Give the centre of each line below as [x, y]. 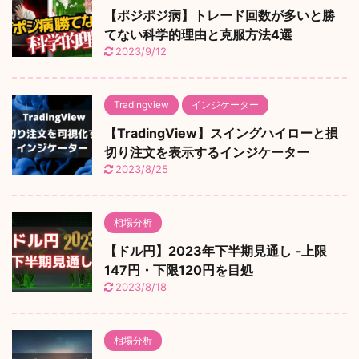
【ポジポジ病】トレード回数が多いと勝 [220, 16]
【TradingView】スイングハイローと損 [221, 133]
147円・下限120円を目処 [179, 270]
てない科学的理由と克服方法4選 [198, 35]
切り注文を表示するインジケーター [207, 153]
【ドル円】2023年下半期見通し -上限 [216, 251]
